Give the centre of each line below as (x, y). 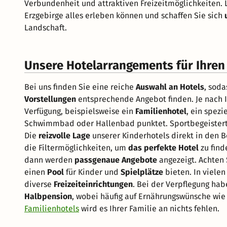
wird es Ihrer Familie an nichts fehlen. (149, 208)
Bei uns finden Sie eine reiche (80, 87)
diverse (39, 184)
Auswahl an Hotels (170, 87)
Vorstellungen (50, 99)
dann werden (49, 160)
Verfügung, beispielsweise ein (80, 111)
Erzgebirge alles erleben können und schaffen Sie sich (124, 15)
